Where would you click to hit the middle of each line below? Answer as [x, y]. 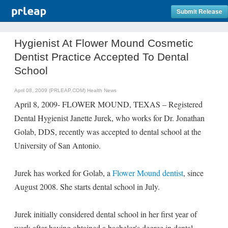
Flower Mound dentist [148, 173]
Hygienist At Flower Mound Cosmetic [104, 43]
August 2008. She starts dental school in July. [87, 187]
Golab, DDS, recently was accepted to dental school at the [108, 132]
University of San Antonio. [58, 145]
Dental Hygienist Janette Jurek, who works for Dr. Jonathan [109, 118]
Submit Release [199, 11]
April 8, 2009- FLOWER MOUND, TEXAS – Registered [108, 104]
